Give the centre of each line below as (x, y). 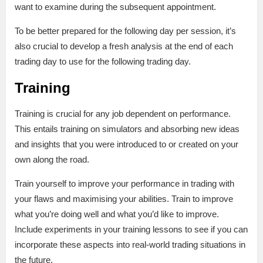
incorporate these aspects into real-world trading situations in (130, 244)
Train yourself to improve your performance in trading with (124, 183)
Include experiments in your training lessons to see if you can (131, 229)
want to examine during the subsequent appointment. (115, 6)
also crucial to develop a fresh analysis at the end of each (124, 46)
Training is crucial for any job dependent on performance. (123, 113)
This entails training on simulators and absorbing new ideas (127, 129)
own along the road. (52, 159)
